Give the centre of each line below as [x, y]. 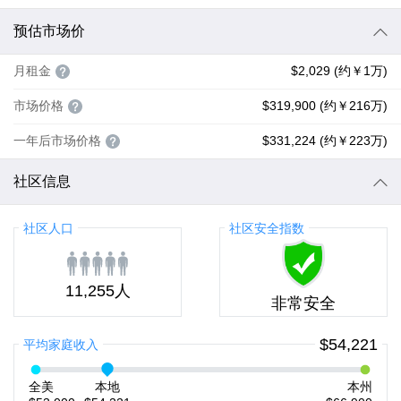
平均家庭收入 [61, 345]
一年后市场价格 [57, 141]
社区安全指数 [266, 228]
